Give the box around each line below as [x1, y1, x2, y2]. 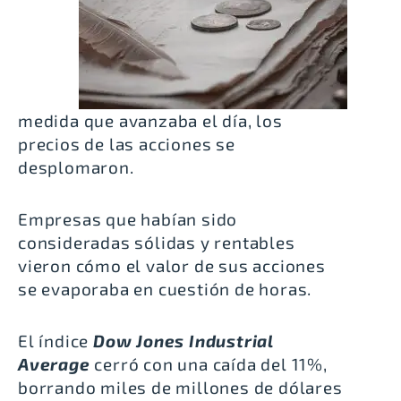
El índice [18, 329, 93, 351]
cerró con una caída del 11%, [90, 353, 328, 374]
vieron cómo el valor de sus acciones [18, 254, 326, 276]
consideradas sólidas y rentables [18, 231, 295, 252]
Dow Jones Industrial [93, 329, 275, 351]
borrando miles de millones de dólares [18, 376, 343, 397]
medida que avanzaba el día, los [18, 109, 283, 131]
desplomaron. [18, 156, 134, 177]
